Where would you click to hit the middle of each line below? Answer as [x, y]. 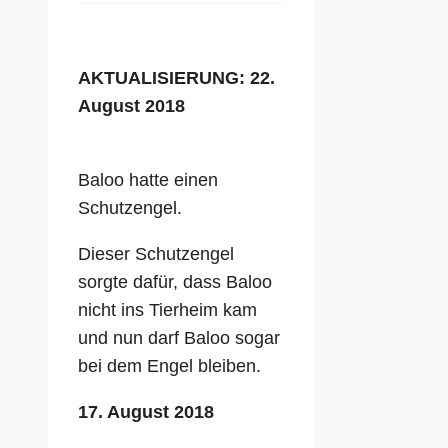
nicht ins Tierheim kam [167, 309]
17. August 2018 [146, 411]
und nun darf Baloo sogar [179, 337]
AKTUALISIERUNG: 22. [176, 77]
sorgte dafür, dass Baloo [175, 281]
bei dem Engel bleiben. [169, 365]
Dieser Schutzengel [156, 253]
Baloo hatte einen [148, 179]
